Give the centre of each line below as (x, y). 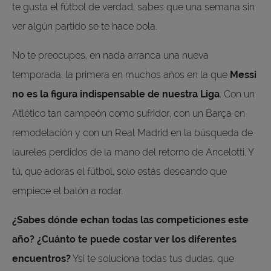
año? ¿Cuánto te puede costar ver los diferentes (124, 240)
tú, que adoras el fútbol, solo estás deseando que (119, 172)
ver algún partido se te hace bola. (86, 27)
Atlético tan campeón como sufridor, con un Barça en (129, 114)
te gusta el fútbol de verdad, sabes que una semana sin (133, 7)
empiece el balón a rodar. (69, 191)
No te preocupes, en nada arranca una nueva (110, 56)
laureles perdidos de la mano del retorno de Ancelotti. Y (133, 152)
